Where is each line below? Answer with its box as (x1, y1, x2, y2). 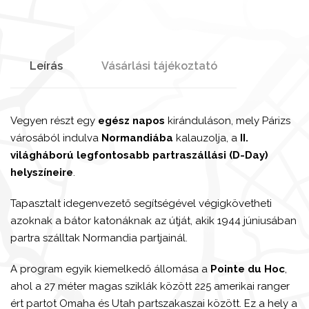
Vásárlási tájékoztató (101, 59, 217, 72)
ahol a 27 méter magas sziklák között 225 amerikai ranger (10, 279, 290, 292)
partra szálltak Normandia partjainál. (10, 231, 188, 244)
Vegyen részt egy (10, 114, 98, 127)
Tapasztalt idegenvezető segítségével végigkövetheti (10, 197, 272, 210)
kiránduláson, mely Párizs (165, 114, 290, 127)
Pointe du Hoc (210, 262, 285, 275)
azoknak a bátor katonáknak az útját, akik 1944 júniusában (10, 214, 297, 227)
